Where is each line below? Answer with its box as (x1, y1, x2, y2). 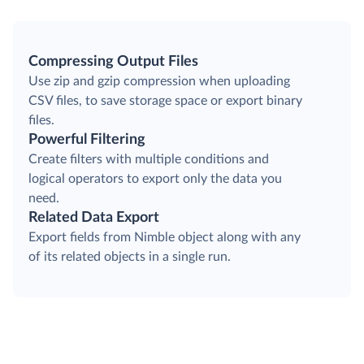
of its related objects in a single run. (28, 250, 231, 264)
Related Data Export (28, 210, 159, 226)
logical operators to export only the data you (28, 172, 282, 186)
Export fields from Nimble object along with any (28, 231, 301, 245)
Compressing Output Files (28, 54, 198, 70)
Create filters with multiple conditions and (28, 153, 269, 167)
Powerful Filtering (28, 132, 145, 148)
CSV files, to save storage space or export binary (28, 94, 302, 108)
